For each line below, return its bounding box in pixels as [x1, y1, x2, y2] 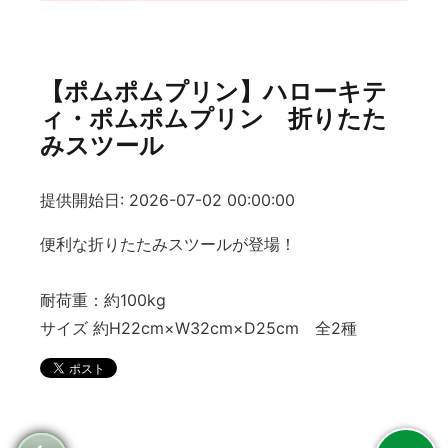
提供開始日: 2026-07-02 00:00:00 [40, 190, 295, 211]
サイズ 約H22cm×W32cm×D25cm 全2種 [40, 318, 357, 339]
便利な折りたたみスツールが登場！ [40, 234, 296, 255]
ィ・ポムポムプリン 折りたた [40, 104, 387, 133]
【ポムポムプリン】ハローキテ [40, 77, 387, 106]
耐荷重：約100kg [40, 290, 166, 311]
